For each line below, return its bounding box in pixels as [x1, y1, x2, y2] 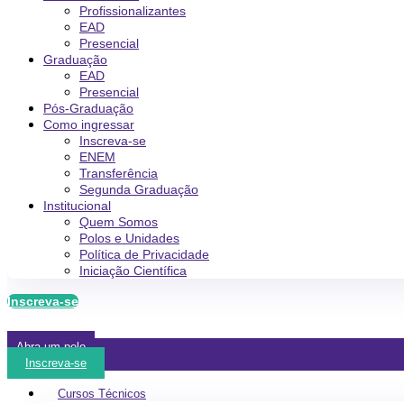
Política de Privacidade [79, 247, 209, 262]
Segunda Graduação [79, 182, 198, 197]
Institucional [43, 198, 111, 213]
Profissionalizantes [79, 4, 186, 18]
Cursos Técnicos [58, 387, 146, 400]
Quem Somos [79, 215, 158, 229]
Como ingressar [43, 117, 134, 132]
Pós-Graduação [43, 101, 133, 115]
